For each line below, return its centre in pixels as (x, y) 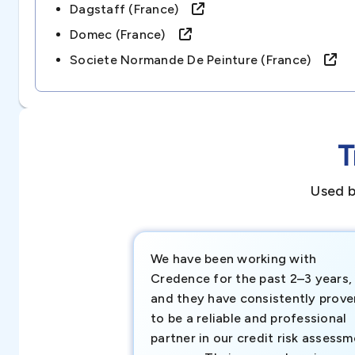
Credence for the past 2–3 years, (251, 279)
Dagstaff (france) (131, 9)
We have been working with (234, 259)
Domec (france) (124, 34)
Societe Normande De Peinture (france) (197, 60)
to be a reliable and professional (249, 318)
